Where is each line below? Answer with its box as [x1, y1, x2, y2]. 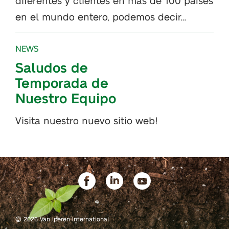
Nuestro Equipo [15, 89, 116, 106]
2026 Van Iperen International [21, 215, 109, 223]
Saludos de [15, 59, 88, 76]
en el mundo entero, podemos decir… [15, 10, 186, 22]
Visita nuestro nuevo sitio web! [15, 114, 158, 126]
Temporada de [15, 74, 108, 91]
